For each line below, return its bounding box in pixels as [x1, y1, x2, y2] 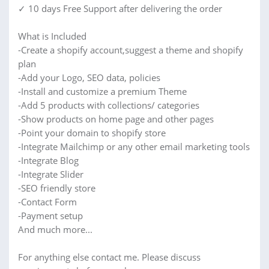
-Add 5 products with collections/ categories [18, 99, 199, 111]
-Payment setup [18, 210, 83, 222]
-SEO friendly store [18, 182, 95, 194]
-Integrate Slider [18, 168, 83, 180]
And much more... [18, 223, 92, 235]
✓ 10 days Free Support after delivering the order [18, 2, 222, 14]
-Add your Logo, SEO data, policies [18, 71, 160, 83]
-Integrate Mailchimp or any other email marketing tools [18, 141, 250, 153]
